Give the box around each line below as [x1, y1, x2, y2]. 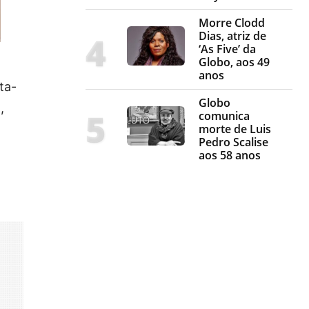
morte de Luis [199, 121, 271, 137]
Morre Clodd [199, 15, 265, 31]
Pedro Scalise [199, 134, 268, 150]
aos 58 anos [199, 148, 261, 163]
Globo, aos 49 [199, 54, 270, 70]
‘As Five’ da [199, 41, 256, 57]
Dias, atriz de [199, 28, 266, 44]
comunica [199, 108, 250, 124]
